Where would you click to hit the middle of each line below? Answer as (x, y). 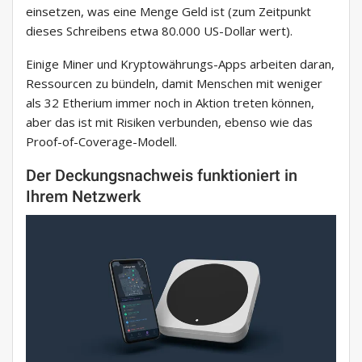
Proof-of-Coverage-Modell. (101, 142)
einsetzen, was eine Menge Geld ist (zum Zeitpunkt (168, 12)
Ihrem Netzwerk (83, 197)
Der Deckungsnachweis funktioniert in (162, 176)
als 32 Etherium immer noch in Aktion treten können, (170, 103)
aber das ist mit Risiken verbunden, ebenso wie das (169, 122)
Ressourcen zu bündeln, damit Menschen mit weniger (174, 84)
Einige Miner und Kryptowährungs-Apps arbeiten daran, (180, 64)
